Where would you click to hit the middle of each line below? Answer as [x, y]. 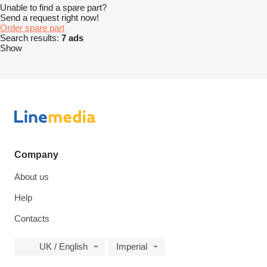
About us [32, 177]
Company [36, 155]
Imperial [132, 247]
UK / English [63, 247]
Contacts [32, 219]
